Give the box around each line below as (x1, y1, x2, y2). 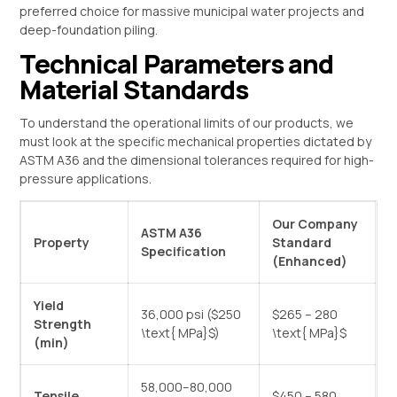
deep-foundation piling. (19, 21, 159, 39)
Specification (141, 243, 227, 261)
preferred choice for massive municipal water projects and (19, 3, 365, 20)
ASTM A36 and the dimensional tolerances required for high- (19, 152, 375, 169)
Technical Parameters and (19, 46, 334, 82)
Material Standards (19, 72, 249, 108)
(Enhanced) (272, 253, 348, 270)
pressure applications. (19, 170, 152, 188)
